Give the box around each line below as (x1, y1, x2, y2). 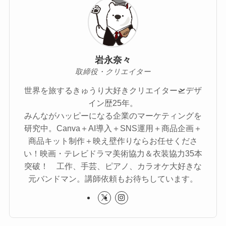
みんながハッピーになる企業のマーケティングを (24, 111, 202, 121)
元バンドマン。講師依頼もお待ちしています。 (28, 174, 198, 184)
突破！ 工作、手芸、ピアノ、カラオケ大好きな (24, 161, 202, 171)
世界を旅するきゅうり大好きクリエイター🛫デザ (24, 86, 202, 95)
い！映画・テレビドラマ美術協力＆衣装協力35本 (24, 149, 202, 158)
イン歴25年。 (88, 98, 138, 108)
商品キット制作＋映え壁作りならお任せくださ (28, 136, 198, 146)
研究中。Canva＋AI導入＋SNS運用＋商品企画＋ (24, 124, 202, 133)
